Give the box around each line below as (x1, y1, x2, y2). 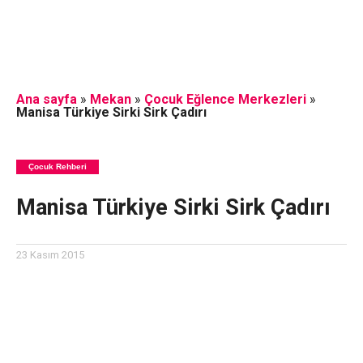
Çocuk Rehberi (28, 162, 87, 171)
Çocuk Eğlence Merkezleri (143, 92, 306, 107)
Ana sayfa (15, 92, 77, 107)
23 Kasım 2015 (15, 249, 84, 261)
